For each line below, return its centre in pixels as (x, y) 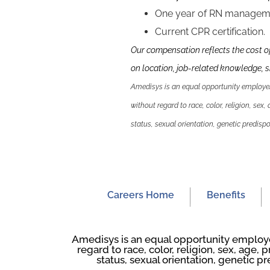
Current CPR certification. (210, 32)
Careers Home (140, 195)
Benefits (226, 195)
